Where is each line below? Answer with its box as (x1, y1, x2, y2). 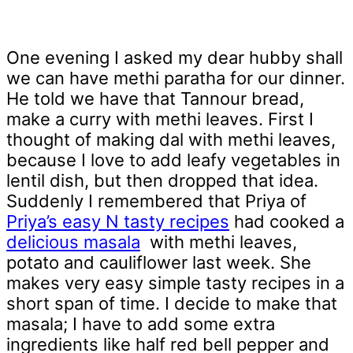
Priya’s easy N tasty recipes (6, 211, 229, 232)
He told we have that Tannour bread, (6, 88, 304, 110)
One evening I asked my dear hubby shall (6, 47, 343, 69)
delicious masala (6, 232, 140, 253)
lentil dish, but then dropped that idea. (6, 170, 323, 191)
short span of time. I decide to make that (6, 293, 337, 314)
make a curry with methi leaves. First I (6, 109, 314, 130)
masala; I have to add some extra (6, 314, 275, 335)
